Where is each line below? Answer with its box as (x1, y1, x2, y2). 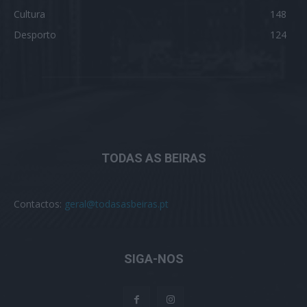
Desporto (14, 27, 56, 41)
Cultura (14, 7, 45, 21)
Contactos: (14, 197, 64, 210)
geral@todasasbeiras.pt (64, 197, 169, 210)
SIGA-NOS (123, 251, 184, 266)
